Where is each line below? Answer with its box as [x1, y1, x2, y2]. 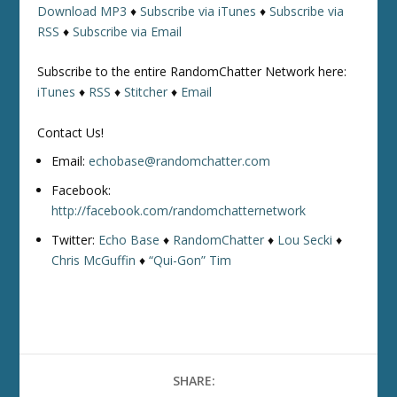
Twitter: [51, 231, 99, 248]
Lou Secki [277, 231, 333, 248]
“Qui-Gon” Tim [149, 252, 232, 269]
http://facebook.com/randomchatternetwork [51, 202, 307, 220]
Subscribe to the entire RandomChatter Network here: [37, 63, 347, 81]
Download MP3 [37, 2, 128, 19]
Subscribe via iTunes [140, 2, 257, 19]
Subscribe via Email [73, 22, 183, 40]
